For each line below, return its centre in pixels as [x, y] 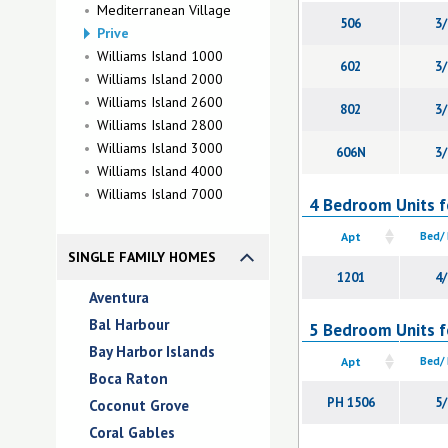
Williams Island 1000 [160, 56]
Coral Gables [132, 432]
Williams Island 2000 [160, 79]
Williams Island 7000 [160, 194]
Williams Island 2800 [160, 125]
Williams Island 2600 [160, 102]
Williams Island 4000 [160, 171]
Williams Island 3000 [160, 148]
